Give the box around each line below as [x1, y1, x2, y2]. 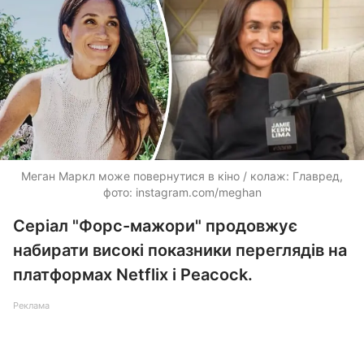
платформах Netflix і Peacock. [13, 265, 253, 284]
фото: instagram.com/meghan [102, 185, 262, 199]
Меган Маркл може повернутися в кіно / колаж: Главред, [21, 169, 343, 183]
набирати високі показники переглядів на [13, 240, 347, 260]
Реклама [13, 300, 50, 311]
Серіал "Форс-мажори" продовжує [13, 216, 297, 236]
